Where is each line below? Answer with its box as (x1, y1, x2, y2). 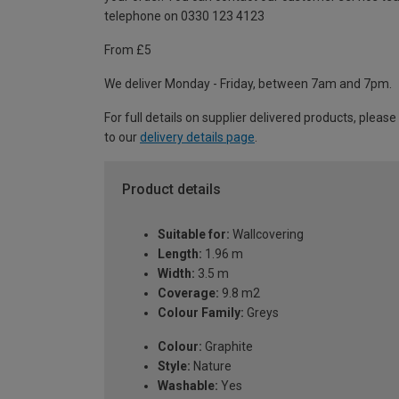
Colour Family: (158, 305, 244, 320)
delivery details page (140, 130, 255, 145)
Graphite (202, 338, 253, 354)
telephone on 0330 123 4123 (104, 9, 265, 24)
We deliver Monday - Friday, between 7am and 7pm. (104, 77, 392, 92)
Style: (158, 358, 191, 373)
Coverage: (158, 285, 219, 300)
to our (104, 130, 140, 145)
